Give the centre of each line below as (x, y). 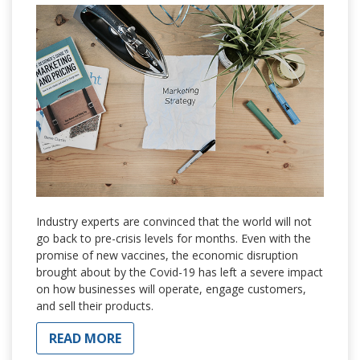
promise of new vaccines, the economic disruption (167, 255)
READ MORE (85, 338)
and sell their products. (95, 305)
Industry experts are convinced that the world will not (174, 221)
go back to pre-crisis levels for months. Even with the (174, 238)
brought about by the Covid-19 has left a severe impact (180, 272)
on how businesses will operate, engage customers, (171, 288)
